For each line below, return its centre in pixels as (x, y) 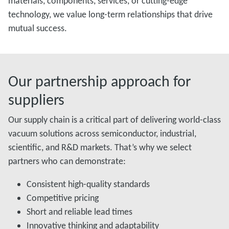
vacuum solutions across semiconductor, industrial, (102, 133)
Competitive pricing (63, 198)
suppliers (36, 99)
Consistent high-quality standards (88, 184)
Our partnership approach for (99, 81)
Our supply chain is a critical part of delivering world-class (114, 120)
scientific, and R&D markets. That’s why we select (100, 147)
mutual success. (38, 28)
